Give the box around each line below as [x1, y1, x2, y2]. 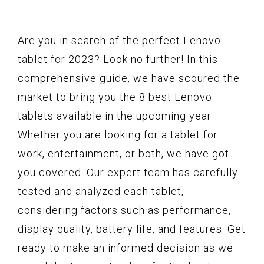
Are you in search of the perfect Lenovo [18, 34, 221, 47]
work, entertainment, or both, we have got [18, 147, 229, 160]
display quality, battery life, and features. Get [18, 223, 246, 236]
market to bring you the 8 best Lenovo [18, 91, 212, 104]
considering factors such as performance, [18, 204, 231, 217]
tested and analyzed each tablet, [18, 185, 184, 198]
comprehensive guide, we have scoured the [18, 72, 240, 85]
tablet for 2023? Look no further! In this [18, 53, 218, 66]
